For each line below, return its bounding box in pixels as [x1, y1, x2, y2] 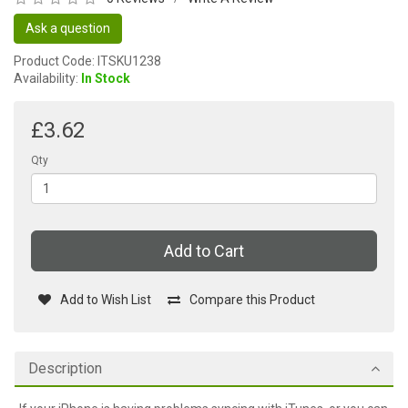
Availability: [14, 71, 81, 86]
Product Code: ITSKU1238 [14, 54, 161, 68]
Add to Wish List [60, 292, 151, 307]
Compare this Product [189, 292, 315, 307]
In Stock [81, 71, 130, 86]
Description [28, 360, 102, 377]
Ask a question [25, 21, 110, 36]
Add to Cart [164, 241, 244, 260]
